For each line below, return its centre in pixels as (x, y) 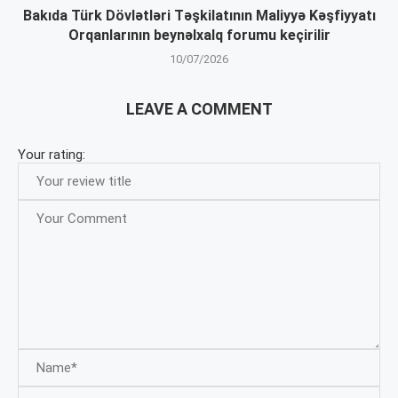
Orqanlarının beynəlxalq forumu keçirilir (199, 35)
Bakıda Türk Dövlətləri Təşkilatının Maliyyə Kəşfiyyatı (199, 15)
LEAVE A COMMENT (199, 108)
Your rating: (52, 154)
